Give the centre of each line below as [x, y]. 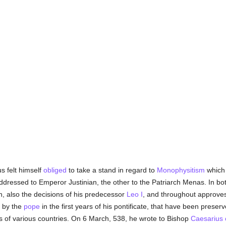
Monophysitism [181, 170]
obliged [55, 170]
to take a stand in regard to [111, 170]
